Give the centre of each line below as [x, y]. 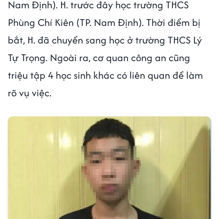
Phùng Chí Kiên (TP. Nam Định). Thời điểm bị [104, 22]
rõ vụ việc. [31, 92]
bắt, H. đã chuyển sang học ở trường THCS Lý [105, 40]
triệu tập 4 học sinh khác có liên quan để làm [105, 75]
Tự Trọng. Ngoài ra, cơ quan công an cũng [99, 57]
